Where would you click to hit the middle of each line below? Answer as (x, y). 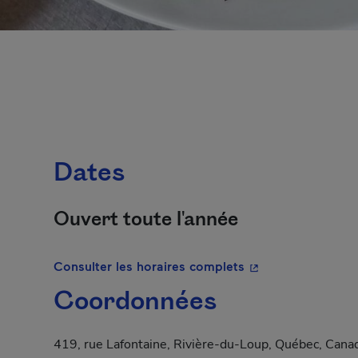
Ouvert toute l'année (146, 220)
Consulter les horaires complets (149, 266)
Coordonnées (135, 302)
